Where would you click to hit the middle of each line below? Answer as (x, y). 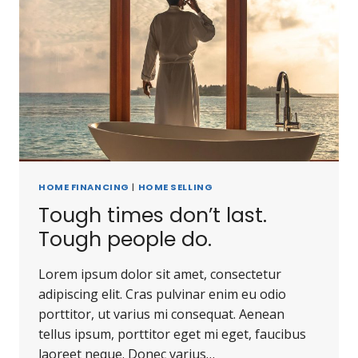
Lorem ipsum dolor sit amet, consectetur (160, 274)
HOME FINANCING (84, 187)
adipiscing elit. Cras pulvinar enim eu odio (162, 294)
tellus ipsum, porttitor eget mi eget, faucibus (172, 334)
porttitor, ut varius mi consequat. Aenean (161, 314)
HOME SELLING (175, 187)
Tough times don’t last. (153, 215)
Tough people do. (125, 239)
